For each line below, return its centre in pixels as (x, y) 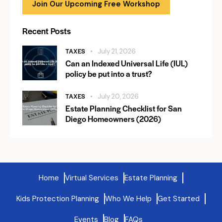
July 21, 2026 (117, 51)
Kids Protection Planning (58, 199)
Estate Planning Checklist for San (124, 108)
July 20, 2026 (118, 96)
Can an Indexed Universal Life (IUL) (127, 63)
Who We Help (128, 199)
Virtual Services (92, 178)
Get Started (179, 199)
